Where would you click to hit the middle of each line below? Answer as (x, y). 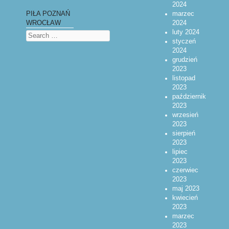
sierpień (184, 133)
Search (35, 35)
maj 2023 (186, 188)
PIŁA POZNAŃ (48, 14)
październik (189, 96)
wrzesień (185, 115)
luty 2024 (186, 32)
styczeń (184, 41)
